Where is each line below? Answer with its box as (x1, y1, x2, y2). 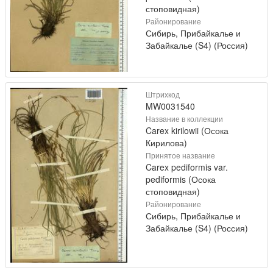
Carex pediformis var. (146, 161, 228, 174)
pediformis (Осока (146, 173, 216, 186)
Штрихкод (146, 89, 180, 100)
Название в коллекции (146, 113, 223, 124)
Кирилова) (146, 136, 187, 149)
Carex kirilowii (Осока (146, 124, 229, 137)
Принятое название (146, 150, 215, 161)
